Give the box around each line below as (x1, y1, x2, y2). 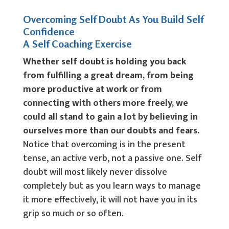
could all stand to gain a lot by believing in (22, 109, 198, 125)
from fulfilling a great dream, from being (22, 68, 194, 83)
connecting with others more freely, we (22, 96, 188, 111)
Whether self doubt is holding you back (22, 54, 186, 70)
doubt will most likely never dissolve (22, 165, 167, 180)
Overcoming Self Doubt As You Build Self (22, 13, 203, 26)
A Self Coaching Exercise (22, 37, 132, 50)
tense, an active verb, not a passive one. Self (22, 151, 202, 166)
